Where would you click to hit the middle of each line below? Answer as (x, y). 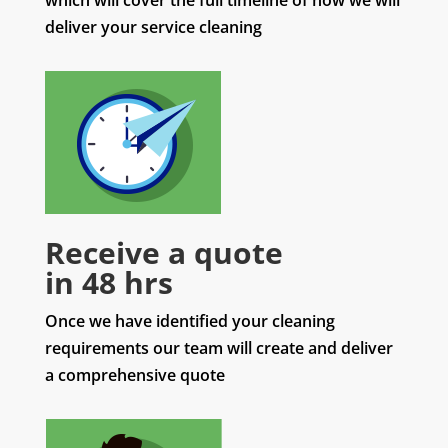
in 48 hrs (108, 283)
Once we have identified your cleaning (189, 321)
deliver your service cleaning (153, 27)
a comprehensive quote (134, 375)
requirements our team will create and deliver (218, 348)
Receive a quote (163, 253)
